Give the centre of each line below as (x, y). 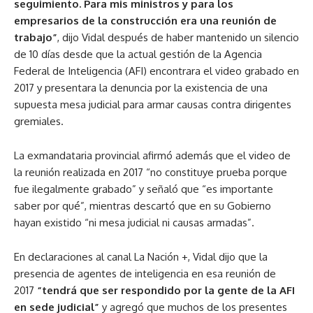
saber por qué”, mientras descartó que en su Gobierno (143, 205)
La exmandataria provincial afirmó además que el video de (152, 155)
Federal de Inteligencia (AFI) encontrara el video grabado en (156, 71)
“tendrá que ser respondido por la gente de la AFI (165, 290)
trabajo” (36, 37)
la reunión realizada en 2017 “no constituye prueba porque (151, 172)
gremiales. (39, 121)
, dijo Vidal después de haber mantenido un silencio (178, 37)
